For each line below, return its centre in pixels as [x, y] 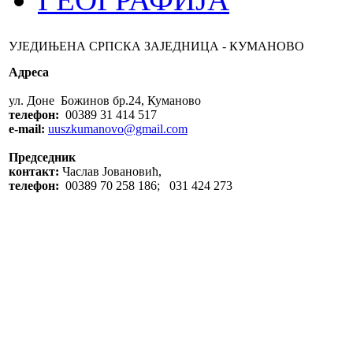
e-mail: [27, 129]
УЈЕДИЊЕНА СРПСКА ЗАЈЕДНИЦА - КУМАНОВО [156, 46]
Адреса [29, 72]
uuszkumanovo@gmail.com [118, 129]
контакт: [34, 171]
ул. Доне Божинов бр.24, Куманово [105, 100]
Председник [42, 157]
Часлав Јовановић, [110, 171]
